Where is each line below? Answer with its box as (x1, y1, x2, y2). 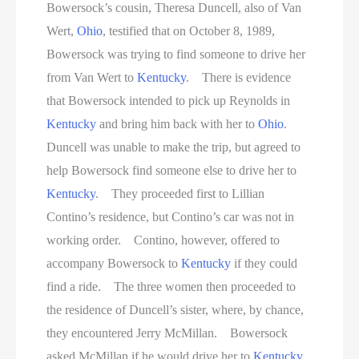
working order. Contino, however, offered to (46, 233, 280, 248)
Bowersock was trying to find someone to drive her (46, 47, 306, 62)
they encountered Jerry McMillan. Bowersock (46, 326, 288, 341)
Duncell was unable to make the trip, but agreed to (46, 140, 301, 155)
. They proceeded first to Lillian (95, 187, 265, 201)
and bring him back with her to (96, 117, 259, 131)
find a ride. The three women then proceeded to (46, 280, 296, 294)
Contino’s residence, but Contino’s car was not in (46, 210, 295, 224)
